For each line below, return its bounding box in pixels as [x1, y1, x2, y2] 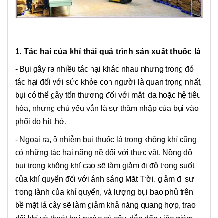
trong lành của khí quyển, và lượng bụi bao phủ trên [15, 188, 193, 197]
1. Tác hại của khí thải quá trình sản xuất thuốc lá [15, 47, 201, 56]
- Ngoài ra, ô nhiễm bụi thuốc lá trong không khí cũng [15, 135, 197, 144]
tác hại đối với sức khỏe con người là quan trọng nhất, [15, 78, 202, 87]
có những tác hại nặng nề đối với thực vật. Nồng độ [15, 148, 192, 157]
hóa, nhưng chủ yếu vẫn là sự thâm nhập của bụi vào [15, 104, 199, 113]
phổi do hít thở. [15, 117, 67, 126]
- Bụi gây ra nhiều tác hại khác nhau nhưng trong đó [15, 65, 194, 73]
